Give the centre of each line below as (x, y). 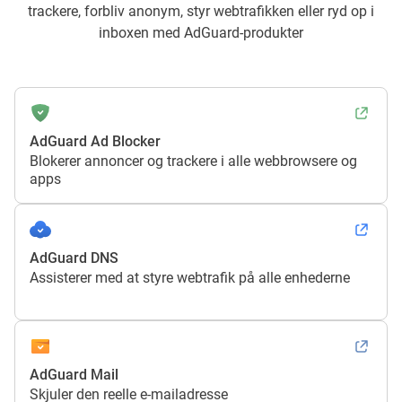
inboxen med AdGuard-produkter (201, 32)
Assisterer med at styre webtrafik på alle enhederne (190, 277)
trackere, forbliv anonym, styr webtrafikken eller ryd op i (201, 11)
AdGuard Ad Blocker (95, 141)
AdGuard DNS (74, 258)
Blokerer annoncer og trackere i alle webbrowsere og (193, 161)
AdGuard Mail (74, 374)
